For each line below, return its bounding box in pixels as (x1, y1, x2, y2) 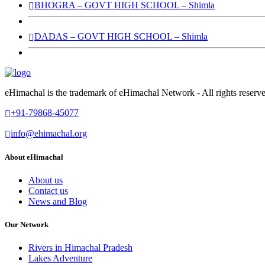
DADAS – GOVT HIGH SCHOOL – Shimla (34, 31, 208, 41)
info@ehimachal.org (11, 128, 87, 138)
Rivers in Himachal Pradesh (28, 243, 132, 253)
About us (28, 175, 63, 186)
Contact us (28, 186, 68, 196)
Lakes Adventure (28, 253, 92, 264)
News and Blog (28, 196, 87, 207)
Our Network (5, 220, 49, 230)
